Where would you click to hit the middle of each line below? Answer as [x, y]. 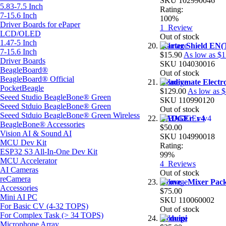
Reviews [182, 163]
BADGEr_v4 [182, 118]
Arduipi [174, 218]
